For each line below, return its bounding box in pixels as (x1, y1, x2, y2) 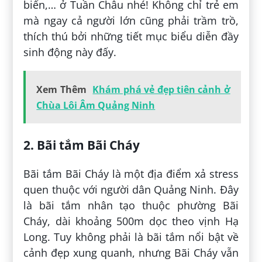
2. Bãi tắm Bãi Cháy (23, 136, 140, 153)
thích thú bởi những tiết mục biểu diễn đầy (23, 29, 239, 43)
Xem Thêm (36, 82, 87, 96)
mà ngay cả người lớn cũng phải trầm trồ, (23, 13, 239, 27)
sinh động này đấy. (23, 44, 117, 59)
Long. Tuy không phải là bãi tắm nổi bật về (23, 229, 239, 244)
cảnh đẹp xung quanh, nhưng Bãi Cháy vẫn (23, 245, 239, 260)
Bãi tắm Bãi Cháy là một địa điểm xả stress (23, 166, 239, 181)
